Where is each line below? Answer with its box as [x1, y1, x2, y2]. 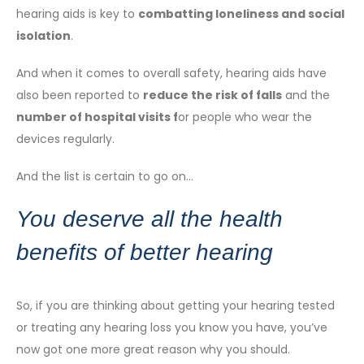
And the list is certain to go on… [16, 167, 193, 184]
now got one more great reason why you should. [16, 341, 290, 358]
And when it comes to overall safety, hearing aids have [16, 64, 327, 81]
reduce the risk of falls [143, 86, 282, 103]
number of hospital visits [16, 108, 171, 125]
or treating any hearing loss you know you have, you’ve [16, 319, 327, 336]
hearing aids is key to [16, 6, 138, 23]
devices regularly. [16, 130, 115, 147]
